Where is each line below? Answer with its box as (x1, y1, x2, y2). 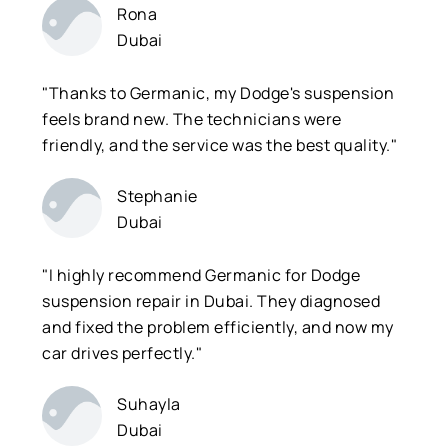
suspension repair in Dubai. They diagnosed (42, 289, 381, 312)
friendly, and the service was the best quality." (42, 133, 398, 156)
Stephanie (117, 184, 198, 207)
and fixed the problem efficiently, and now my (42, 315, 394, 338)
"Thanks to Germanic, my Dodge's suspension (42, 81, 395, 104)
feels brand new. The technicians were (42, 107, 342, 130)
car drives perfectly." (42, 341, 203, 364)
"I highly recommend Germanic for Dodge (42, 263, 361, 286)
